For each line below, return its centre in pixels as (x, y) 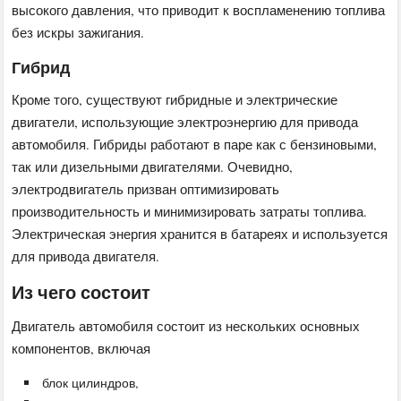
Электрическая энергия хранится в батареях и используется (200, 233)
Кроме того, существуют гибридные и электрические (175, 99)
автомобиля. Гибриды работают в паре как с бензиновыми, (195, 144)
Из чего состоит (81, 292)
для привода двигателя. (86, 256)
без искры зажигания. (78, 32)
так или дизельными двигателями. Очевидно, (153, 166)
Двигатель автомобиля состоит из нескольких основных (186, 325)
